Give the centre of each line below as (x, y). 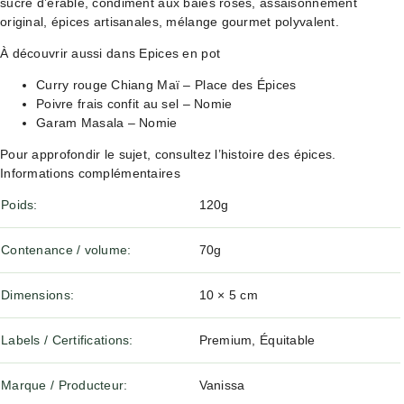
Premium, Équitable (257, 340)
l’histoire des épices (274, 154)
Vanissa (222, 385)
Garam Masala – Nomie (107, 123)
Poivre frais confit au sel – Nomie (134, 104)
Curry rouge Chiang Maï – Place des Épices (166, 85)
